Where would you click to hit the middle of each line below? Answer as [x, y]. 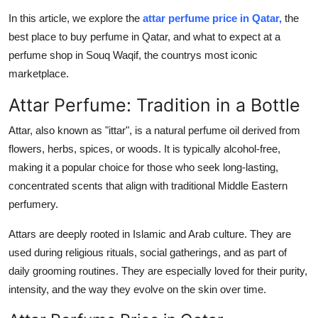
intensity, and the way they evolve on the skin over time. [137, 289]
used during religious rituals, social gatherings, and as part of [148, 252]
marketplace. [39, 73]
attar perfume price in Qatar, [212, 18]
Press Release [48, 82]
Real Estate [41, 12]
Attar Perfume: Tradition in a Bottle [154, 105]
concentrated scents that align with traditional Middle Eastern [148, 185]
